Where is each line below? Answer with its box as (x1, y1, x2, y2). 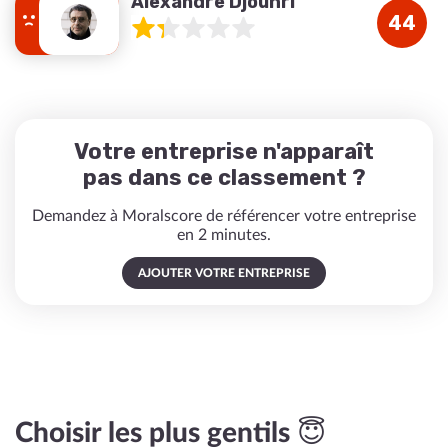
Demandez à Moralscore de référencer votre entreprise (32, 208, 416, 224)
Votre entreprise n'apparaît (74, 138, 374, 165)
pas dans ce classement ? (82, 164, 366, 191)
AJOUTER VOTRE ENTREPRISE (138, 267, 310, 279)
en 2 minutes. (177, 227, 271, 243)
